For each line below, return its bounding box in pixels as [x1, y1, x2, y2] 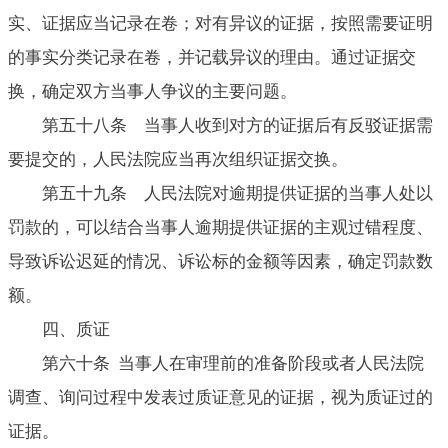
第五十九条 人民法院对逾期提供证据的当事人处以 [42, 183, 433, 203]
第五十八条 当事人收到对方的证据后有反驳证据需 [42, 115, 433, 135]
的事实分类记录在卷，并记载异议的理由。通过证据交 [8, 47, 416, 67]
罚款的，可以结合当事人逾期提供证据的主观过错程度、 [8, 217, 433, 237]
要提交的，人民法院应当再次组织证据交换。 [8, 149, 348, 169]
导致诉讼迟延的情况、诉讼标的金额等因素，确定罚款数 [8, 251, 433, 271]
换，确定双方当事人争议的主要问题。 [8, 81, 297, 101]
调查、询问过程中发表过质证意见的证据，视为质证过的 [8, 387, 433, 407]
